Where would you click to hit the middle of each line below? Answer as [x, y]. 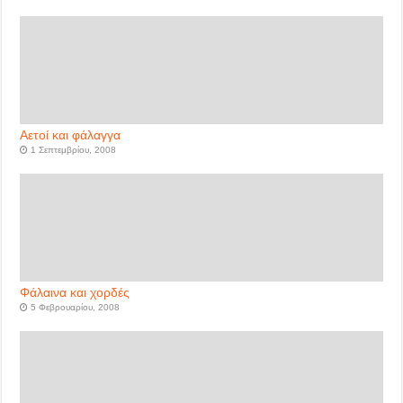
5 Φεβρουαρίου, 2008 [76, 307]
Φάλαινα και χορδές [75, 293]
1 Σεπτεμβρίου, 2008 [74, 150]
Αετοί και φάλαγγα [71, 135]
